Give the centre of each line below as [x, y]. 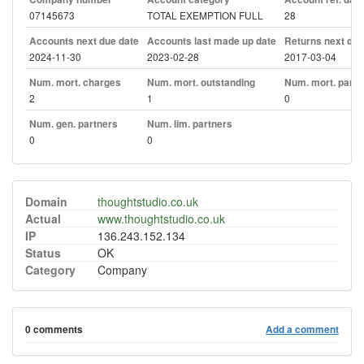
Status [43, 253]
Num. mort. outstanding [201, 82]
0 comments [54, 329]
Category [50, 270]
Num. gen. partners [74, 124]
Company [122, 270]
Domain [46, 201]
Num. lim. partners [190, 124]
